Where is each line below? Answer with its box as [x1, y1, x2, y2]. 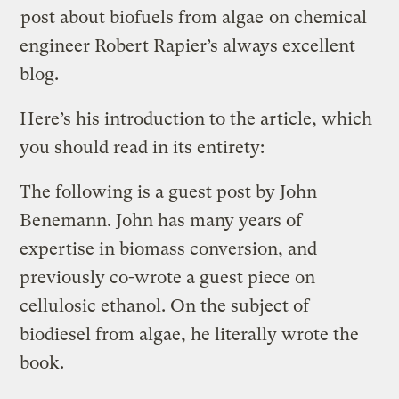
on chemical [265, 6, 368, 28]
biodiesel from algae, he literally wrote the [20, 323, 360, 345]
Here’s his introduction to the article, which [20, 108, 373, 129]
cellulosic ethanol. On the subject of [20, 295, 310, 316]
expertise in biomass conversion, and [20, 238, 318, 259]
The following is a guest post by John [20, 181, 318, 202]
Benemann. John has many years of [20, 209, 303, 231]
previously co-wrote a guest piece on [20, 266, 316, 288]
